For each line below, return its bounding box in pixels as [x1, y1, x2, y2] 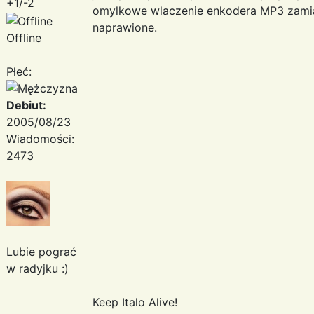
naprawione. [93, 20, 157, 34]
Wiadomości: [6, 131, 74, 146]
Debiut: [6, 97, 46, 112]
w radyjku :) [6, 261, 69, 275]
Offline [6, 30, 41, 45]
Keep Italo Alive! [93, 294, 177, 309]
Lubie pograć [6, 244, 76, 259]
